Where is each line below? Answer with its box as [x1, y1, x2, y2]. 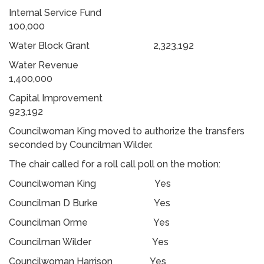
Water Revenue [9, 59, 227, 71]
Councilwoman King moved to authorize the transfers [9, 125, 245, 137]
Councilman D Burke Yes [9, 197, 187, 209]
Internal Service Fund [9, 6, 226, 18]
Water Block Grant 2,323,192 [9, 39, 194, 51]
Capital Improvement [9, 92, 232, 104]
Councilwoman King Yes [9, 177, 190, 189]
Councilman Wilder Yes [9, 236, 169, 247]
